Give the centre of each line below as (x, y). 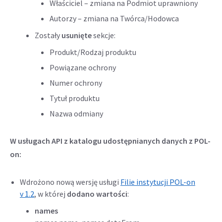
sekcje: (104, 35)
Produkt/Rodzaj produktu (93, 52)
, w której (51, 194)
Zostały (48, 35)
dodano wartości (97, 194)
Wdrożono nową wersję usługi (70, 182)
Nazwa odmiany (76, 113)
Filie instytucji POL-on (158, 182)
